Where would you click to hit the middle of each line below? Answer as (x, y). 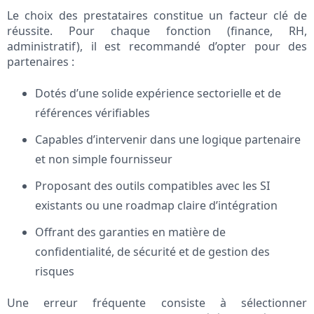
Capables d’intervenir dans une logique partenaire (168, 140)
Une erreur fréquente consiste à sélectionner (157, 303)
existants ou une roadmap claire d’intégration (156, 206)
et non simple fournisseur (104, 159)
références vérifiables (93, 113)
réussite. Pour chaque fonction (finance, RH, (157, 31)
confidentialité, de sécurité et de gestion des (152, 252)
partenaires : (41, 62)
